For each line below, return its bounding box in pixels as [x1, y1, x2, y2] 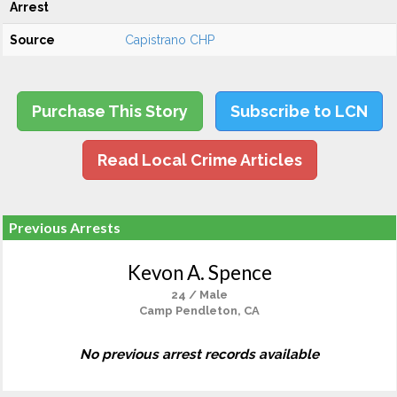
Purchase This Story [31, 102, 188, 121]
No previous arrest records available [80, 346, 319, 362]
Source [10, 33, 55, 47]
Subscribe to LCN [230, 102, 368, 121]
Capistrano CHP [125, 33, 214, 47]
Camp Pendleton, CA [139, 304, 260, 317]
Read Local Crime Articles [97, 151, 302, 169]
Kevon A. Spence [127, 261, 272, 284]
